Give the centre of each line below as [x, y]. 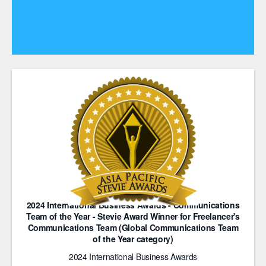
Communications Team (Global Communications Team [133, 227]
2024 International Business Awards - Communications [133, 205]
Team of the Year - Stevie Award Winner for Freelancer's [133, 216]
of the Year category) [133, 239]
